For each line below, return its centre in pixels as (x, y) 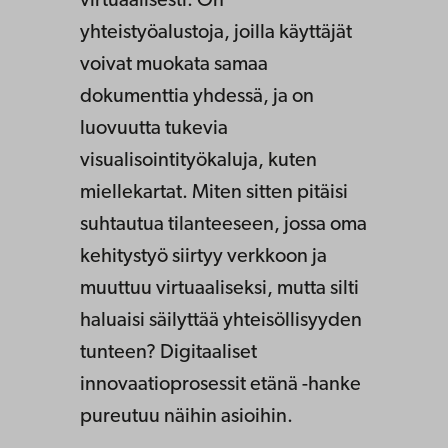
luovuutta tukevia (154, 128)
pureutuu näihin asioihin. (186, 416)
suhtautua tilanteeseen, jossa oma (223, 224)
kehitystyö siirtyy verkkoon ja (203, 256)
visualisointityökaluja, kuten (198, 160)
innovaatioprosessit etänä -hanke (220, 384)
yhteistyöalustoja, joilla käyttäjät (216, 32)
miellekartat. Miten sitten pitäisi (214, 192)
